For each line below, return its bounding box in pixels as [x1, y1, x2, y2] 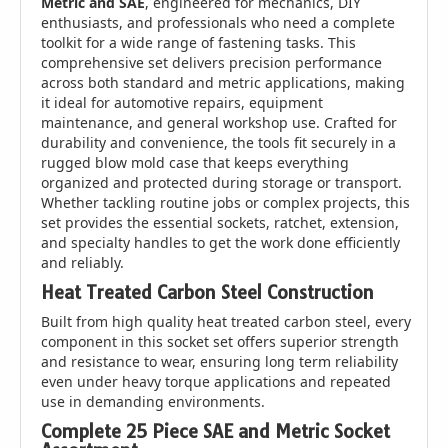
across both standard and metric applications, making [41, 73, 405, 92]
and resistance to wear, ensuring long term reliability [41, 352, 398, 371]
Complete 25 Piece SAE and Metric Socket [41, 420, 390, 443]
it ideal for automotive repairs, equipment [41, 93, 323, 112]
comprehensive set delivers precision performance [41, 53, 382, 72]
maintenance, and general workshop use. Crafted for [41, 113, 397, 132]
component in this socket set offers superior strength [41, 332, 399, 351]
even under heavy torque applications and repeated [41, 372, 391, 391]
